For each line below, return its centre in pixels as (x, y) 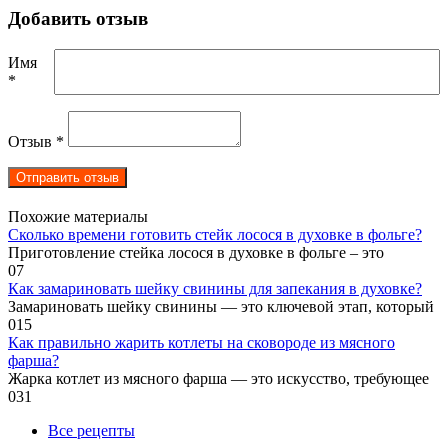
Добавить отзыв (78, 18)
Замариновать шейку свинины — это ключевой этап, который (221, 306)
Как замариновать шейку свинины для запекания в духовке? (215, 288)
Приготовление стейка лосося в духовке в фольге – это (196, 252)
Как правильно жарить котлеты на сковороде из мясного (201, 342)
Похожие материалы (78, 216)
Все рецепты (91, 430)
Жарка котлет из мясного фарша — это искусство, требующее (218, 378)
